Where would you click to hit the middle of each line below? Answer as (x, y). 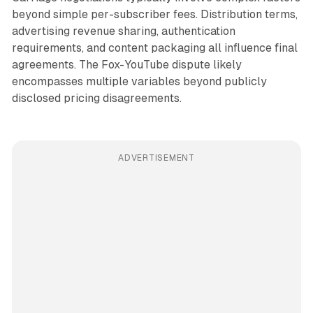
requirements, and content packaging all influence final (154, 48)
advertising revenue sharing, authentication (123, 31)
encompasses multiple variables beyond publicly (139, 81)
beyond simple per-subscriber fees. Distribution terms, (154, 14)
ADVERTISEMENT (156, 158)
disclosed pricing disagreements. (96, 98)
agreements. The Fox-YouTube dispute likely (126, 64)
